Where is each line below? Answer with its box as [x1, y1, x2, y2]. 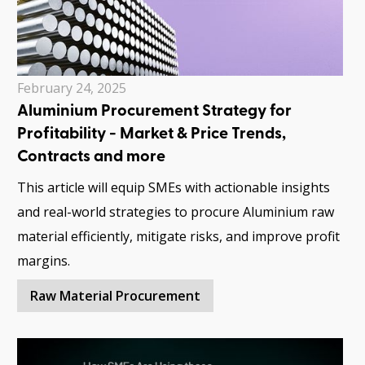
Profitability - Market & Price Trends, [17, 126, 286, 143]
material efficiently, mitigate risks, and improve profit [17, 227, 340, 246]
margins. [17, 252, 70, 270]
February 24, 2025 [17, 79, 126, 98]
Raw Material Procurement [30, 287, 200, 306]
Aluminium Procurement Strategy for [17, 103, 292, 121]
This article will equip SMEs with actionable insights [17, 178, 330, 197]
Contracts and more [17, 149, 165, 166]
